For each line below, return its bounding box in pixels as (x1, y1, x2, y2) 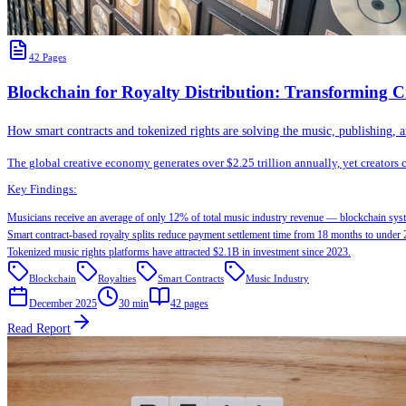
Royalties (98, 273, 136, 285)
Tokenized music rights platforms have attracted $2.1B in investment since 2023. (7, 246, 351, 259)
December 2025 (29, 297, 97, 311)
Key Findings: (7, 183, 77, 197)
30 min (119, 297, 149, 311)
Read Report (7, 322, 71, 336)
